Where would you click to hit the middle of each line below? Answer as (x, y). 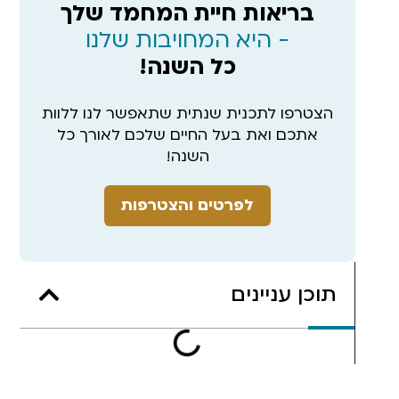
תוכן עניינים (284, 294)
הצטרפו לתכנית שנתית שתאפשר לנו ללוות (187, 113)
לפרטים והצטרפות (187, 205)
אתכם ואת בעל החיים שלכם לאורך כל (187, 134)
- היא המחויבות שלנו (187, 40)
